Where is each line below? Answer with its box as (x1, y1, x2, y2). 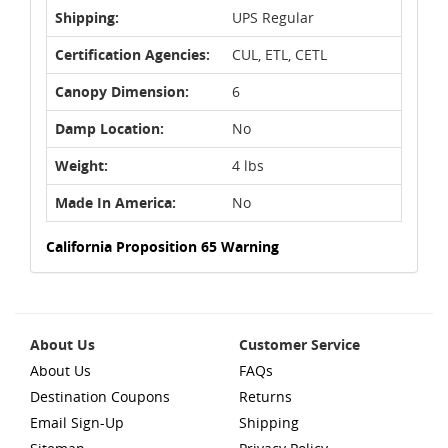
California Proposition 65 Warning (46, 236, 279, 256)
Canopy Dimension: (55, 81, 189, 101)
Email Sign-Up (30, 412, 124, 432)
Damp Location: (55, 118, 164, 138)
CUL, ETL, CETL (232, 44, 327, 64)
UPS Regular (232, 7, 314, 27)
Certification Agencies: (55, 44, 210, 64)
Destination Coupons (30, 386, 170, 406)
